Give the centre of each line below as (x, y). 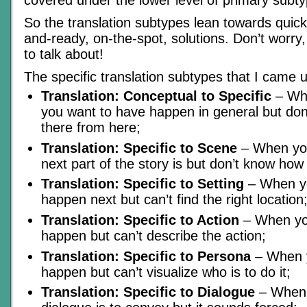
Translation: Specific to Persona (146, 256)
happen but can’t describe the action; (153, 235)
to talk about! (64, 54)
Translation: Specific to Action (140, 220)
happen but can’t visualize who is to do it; (166, 272)
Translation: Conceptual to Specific (156, 96)
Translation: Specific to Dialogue (148, 292)
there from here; (91, 127)
